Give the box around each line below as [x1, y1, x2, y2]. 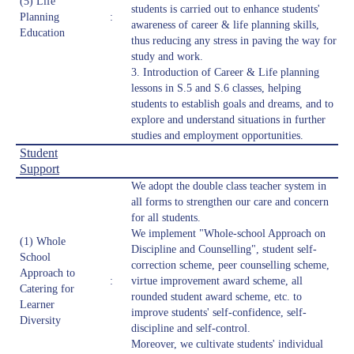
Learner [20, 299, 55, 311]
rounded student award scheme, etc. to [131, 291, 302, 303]
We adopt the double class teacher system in [131, 180, 326, 193]
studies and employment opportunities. [131, 130, 303, 142]
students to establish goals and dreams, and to [131, 98, 333, 111]
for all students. [131, 212, 201, 224]
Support [20, 162, 59, 176]
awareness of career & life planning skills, [131, 19, 319, 32]
